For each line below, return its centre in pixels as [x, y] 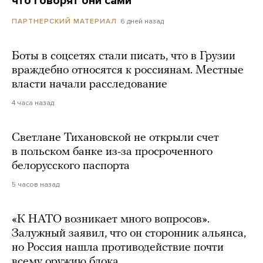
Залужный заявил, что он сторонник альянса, [129, 234]
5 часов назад [36, 185]
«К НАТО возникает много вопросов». [111, 220]
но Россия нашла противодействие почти [118, 248]
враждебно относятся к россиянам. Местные [128, 71]
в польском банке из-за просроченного [112, 152]
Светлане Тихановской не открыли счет [115, 138]
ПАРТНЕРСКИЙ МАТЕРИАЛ [64, 21]
